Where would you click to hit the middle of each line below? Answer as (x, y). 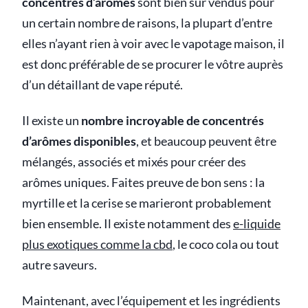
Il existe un (52, 120)
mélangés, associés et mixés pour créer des (134, 162)
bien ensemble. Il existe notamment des (128, 223)
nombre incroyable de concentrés (173, 120)
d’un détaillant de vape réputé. (102, 85)
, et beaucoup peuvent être (206, 141)
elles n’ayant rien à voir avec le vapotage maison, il (153, 43)
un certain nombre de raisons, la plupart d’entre (147, 23)
